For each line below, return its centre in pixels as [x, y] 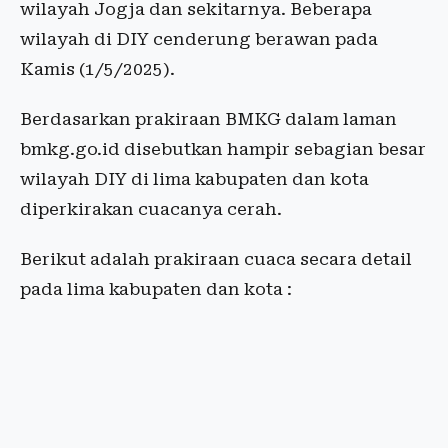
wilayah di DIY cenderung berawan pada [199, 39]
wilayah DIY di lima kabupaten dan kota [194, 179]
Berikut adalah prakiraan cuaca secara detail [216, 259]
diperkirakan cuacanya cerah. [151, 209]
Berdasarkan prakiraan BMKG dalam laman [208, 119]
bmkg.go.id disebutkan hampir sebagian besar [223, 149]
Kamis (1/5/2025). [97, 69]
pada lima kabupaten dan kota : [156, 289]
